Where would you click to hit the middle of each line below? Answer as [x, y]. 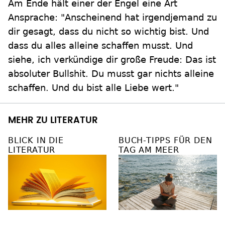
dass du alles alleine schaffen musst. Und [100, 46]
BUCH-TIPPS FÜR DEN [165, 141]
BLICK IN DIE [36, 141]
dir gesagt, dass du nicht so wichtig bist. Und [108, 32]
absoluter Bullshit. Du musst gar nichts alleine [111, 74]
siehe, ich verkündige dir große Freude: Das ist [112, 60]
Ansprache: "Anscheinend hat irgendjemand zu [113, 18]
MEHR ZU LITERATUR [53, 121]
